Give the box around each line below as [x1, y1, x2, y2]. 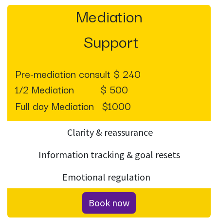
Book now [89, 197, 129, 209]
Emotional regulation [62, 171, 156, 183]
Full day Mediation [15, 98, 97, 114]
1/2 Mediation [15, 81, 74, 97]
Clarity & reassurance [65, 126, 153, 139]
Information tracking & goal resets [38, 148, 180, 161]
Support [79, 28, 139, 54]
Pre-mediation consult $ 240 [15, 66, 141, 82]
